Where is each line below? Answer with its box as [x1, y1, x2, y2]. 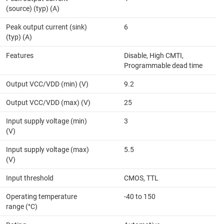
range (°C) [6, 202, 37, 211]
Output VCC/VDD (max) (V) [6, 98, 90, 107]
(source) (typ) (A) [6, 4, 59, 13]
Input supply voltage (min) [6, 117, 87, 125]
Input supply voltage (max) [6, 145, 89, 154]
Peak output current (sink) [6, 23, 87, 31]
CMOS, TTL [124, 174, 158, 182]
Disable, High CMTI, [124, 51, 183, 60]
